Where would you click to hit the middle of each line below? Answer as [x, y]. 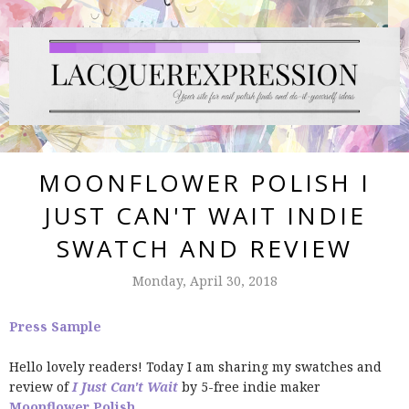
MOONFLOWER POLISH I [204, 183]
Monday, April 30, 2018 [204, 281]
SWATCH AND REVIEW [204, 248]
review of [41, 387]
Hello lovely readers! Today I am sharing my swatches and [195, 367]
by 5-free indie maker [251, 387]
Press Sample [55, 326]
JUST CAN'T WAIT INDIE [204, 215]
